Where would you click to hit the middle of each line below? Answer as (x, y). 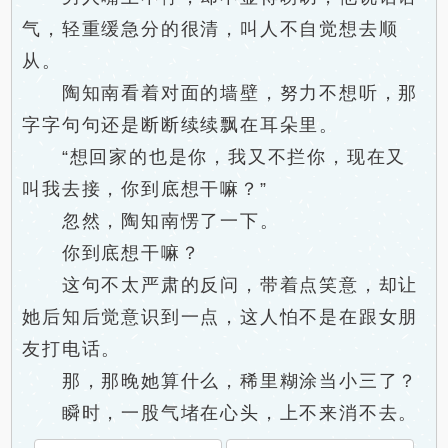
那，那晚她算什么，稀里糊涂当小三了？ (220, 381)
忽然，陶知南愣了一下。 (151, 221)
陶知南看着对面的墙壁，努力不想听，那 (220, 93)
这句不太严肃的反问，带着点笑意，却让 (220, 285)
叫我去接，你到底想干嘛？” (145, 189)
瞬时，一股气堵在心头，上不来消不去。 (220, 413)
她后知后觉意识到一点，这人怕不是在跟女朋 (220, 317)
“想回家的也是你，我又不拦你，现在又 (214, 157)
